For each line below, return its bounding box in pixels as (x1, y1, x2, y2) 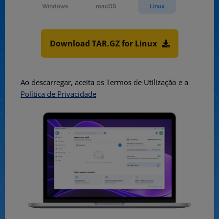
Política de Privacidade (21, 89, 96, 99)
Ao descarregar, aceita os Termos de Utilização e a (21, 77, 188, 88)
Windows (42, 2, 68, 10)
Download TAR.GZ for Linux (49, 38, 157, 49)
